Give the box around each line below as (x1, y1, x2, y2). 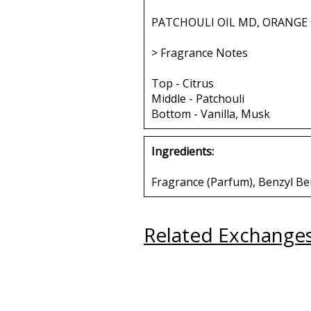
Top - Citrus (151, 75, 214, 91)
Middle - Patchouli (151, 90, 244, 106)
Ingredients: (151, 143, 214, 159)
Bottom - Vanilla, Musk (151, 106, 270, 121)
